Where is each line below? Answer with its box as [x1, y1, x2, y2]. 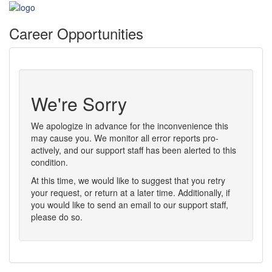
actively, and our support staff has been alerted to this [31, 144, 236, 157]
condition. [31, 156, 68, 169]
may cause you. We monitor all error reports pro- [31, 132, 219, 144]
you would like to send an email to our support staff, [31, 199, 228, 211]
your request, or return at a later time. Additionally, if [31, 186, 230, 199]
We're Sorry [31, 90, 127, 117]
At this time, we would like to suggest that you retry [31, 174, 225, 187]
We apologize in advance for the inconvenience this [31, 120, 228, 132]
